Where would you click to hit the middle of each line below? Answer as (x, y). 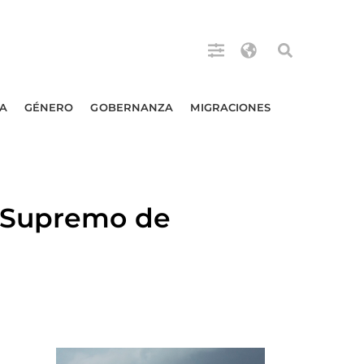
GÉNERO (49, 107)
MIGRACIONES (231, 107)
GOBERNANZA (132, 107)
